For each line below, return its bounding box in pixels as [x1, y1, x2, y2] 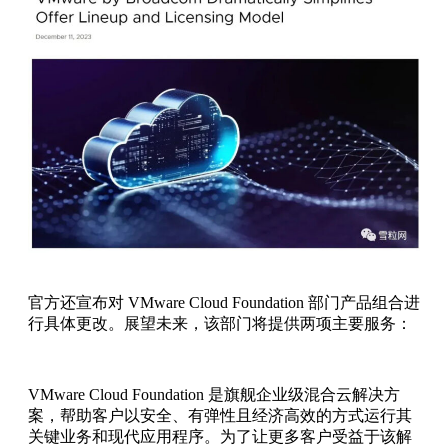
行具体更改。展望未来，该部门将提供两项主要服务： [28, 314, 412, 332]
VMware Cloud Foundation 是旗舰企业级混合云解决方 [28, 385, 400, 403]
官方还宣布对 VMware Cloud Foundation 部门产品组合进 [28, 293, 420, 311]
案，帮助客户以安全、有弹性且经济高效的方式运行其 [28, 406, 412, 424]
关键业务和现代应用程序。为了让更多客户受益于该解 [28, 427, 412, 445]
